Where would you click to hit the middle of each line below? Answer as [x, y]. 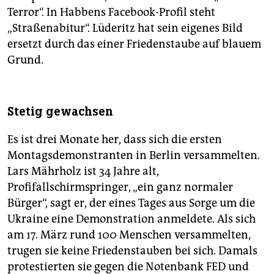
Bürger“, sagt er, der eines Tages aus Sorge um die [131, 203]
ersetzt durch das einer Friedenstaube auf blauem [134, 44]
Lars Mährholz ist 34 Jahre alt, [83, 172]
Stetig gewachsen [60, 112]
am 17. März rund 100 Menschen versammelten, [129, 235]
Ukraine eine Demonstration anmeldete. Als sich [131, 219]
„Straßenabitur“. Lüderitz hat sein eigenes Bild [125, 28]
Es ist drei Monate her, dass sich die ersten [115, 140]
